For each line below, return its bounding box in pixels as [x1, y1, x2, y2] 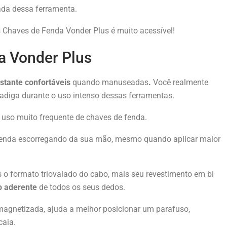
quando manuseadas [72, 77, 148, 87]
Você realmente [151, 77, 208, 87]
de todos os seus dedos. [37, 182, 125, 192]
